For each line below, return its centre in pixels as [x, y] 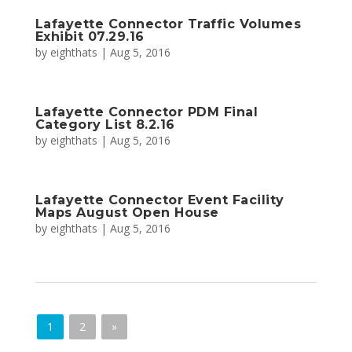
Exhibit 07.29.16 [90, 37]
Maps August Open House [127, 213]
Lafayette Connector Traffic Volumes [168, 24]
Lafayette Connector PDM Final [147, 112]
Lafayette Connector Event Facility [159, 200]
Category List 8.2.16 [105, 125]
